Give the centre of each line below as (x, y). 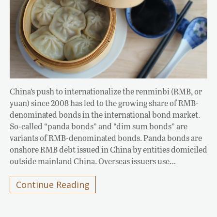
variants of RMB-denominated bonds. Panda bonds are (106, 138)
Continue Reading (53, 184)
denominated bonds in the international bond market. (105, 114)
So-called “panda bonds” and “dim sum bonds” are (99, 126)
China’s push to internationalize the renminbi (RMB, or (106, 91)
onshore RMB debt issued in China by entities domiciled (108, 149)
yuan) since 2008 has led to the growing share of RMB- (104, 103)
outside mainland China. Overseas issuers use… (93, 161)
